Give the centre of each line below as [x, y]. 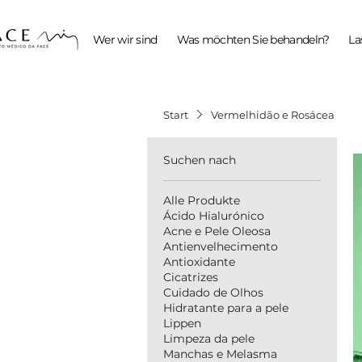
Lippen [182, 323]
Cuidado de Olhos [213, 292]
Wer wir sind [125, 40]
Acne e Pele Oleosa [217, 231]
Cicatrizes [191, 277]
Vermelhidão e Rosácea [272, 114]
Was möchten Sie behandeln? [253, 40]
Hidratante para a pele [226, 307]
